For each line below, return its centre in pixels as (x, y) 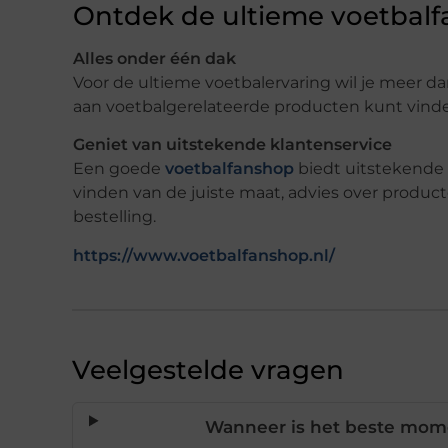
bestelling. (114, 217)
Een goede (119, 169)
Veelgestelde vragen (208, 370)
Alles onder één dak (154, 58)
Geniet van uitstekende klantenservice (232, 145)
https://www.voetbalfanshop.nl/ (204, 256)
